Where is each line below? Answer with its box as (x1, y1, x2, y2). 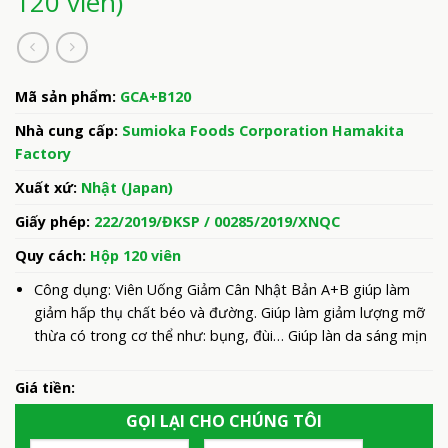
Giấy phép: (15, 211, 94, 231)
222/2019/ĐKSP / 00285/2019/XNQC (94, 211, 340, 231)
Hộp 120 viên (90, 245, 181, 265)
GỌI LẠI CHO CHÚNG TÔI (126, 410, 322, 433)
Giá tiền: (15, 378, 75, 398)
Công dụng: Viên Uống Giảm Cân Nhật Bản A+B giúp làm (33, 279, 410, 299)
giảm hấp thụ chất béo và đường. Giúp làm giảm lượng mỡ (33, 302, 425, 322)
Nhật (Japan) (81, 177, 173, 197)
